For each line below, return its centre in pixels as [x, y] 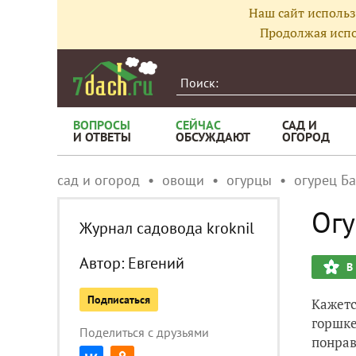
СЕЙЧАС [198, 125]
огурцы [249, 180]
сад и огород [99, 180]
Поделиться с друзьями [144, 332]
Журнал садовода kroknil [167, 228]
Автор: [104, 263]
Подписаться [119, 300]
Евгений [156, 263]
